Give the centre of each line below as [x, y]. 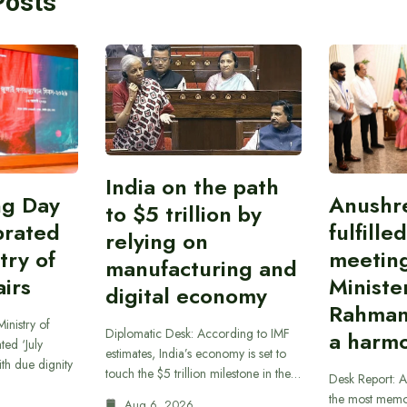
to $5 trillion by [183, 213]
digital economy [186, 295]
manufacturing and [201, 268]
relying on [156, 241]
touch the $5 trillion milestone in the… [203, 373]
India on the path [192, 186]
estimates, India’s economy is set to [195, 353]
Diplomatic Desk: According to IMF [197, 333]
